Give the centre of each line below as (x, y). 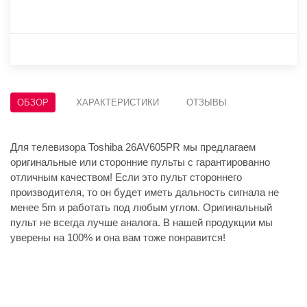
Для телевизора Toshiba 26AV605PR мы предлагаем (133, 147)
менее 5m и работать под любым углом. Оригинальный (141, 208)
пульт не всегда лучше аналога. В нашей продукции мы (142, 223)
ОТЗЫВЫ (207, 103)
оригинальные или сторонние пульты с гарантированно (140, 162)
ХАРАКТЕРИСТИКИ (118, 103)
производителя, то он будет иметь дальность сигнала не (145, 193)
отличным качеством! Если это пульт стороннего (126, 177)
